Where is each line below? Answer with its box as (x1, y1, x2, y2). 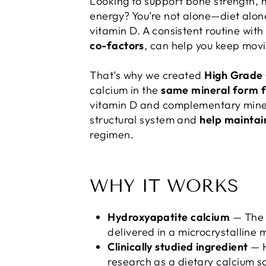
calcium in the (90, 83, 161, 97)
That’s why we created (90, 68, 205, 82)
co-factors (90, 39, 144, 52)
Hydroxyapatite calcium (107, 210, 230, 224)
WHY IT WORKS (90, 175, 239, 197)
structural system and (90, 113, 200, 126)
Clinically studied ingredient (107, 240, 248, 254)
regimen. (90, 128, 134, 141)
